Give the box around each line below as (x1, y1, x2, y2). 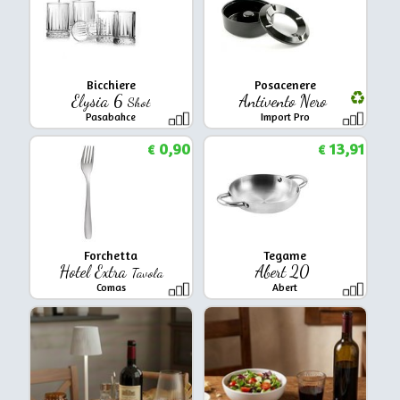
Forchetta (84, 247, 138, 262)
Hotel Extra (58, 261, 131, 281)
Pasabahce (86, 110, 137, 123)
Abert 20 (255, 261, 315, 281)
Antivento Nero (238, 90, 331, 111)
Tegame (263, 247, 307, 262)
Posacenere (254, 77, 316, 92)
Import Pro (260, 110, 310, 123)
